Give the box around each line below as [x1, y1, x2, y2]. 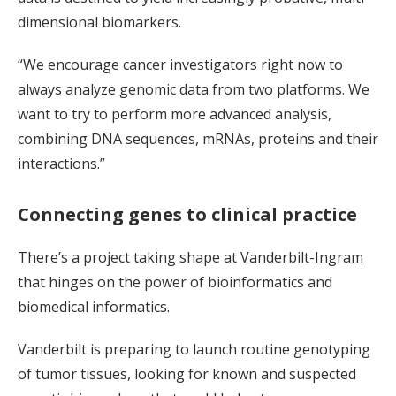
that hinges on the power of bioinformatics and [18, 272, 332, 293]
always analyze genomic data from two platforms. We [18, 80, 369, 100]
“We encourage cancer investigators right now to [18, 55, 343, 75]
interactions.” [18, 154, 105, 174]
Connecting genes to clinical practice [18, 202, 357, 227]
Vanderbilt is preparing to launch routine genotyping [18, 339, 370, 360]
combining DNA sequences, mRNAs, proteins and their [18, 129, 378, 149]
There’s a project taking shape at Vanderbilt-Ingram [18, 247, 363, 268]
